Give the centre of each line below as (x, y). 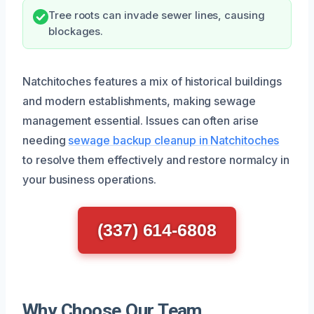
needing (46, 140)
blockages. (76, 31)
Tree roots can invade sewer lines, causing (157, 15)
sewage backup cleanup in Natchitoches (174, 140)
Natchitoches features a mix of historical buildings (152, 81)
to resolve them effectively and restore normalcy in (156, 159)
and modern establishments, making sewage (139, 101)
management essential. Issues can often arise (141, 120)
